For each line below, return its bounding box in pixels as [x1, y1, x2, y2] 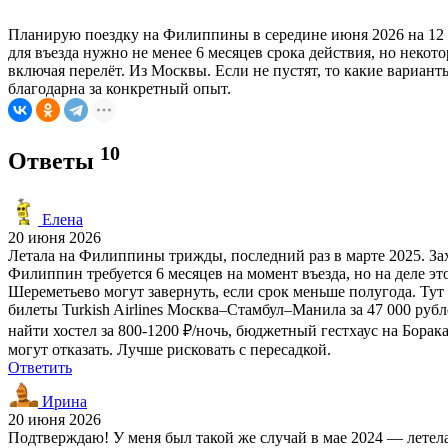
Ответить [8, 358, 72, 376]
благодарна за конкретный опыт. [8, 79, 231, 97]
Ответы [8, 147, 100, 174]
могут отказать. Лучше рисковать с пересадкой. [8, 340, 331, 358]
